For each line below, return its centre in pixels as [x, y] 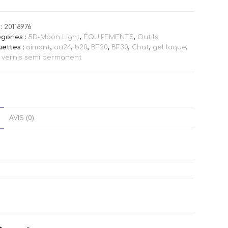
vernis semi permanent [41, 58]
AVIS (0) [22, 118]
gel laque [169, 47]
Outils [148, 37]
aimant [38, 47]
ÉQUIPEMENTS [108, 37]
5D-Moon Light [54, 37]
